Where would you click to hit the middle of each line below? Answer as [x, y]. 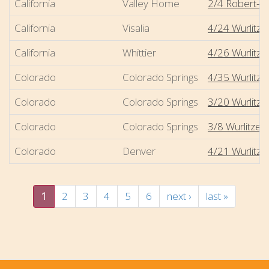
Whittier [139, 52]
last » [217, 196]
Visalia [136, 28]
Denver [139, 151]
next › [179, 196]
